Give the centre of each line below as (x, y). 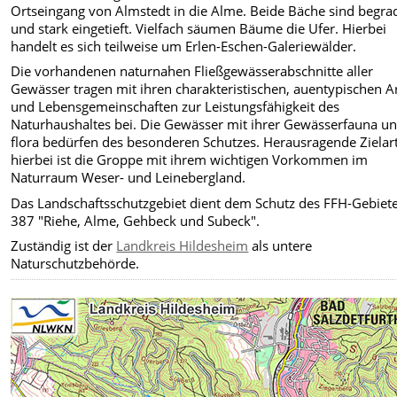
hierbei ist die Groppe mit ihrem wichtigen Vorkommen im (190, 160)
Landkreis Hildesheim (183, 246)
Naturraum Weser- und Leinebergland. (128, 178)
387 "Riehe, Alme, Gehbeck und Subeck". (136, 220)
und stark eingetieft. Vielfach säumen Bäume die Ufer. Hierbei (199, 28)
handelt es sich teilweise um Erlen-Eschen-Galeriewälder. (184, 46)
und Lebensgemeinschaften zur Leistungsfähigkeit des (175, 107)
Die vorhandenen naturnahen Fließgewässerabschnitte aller (192, 71)
